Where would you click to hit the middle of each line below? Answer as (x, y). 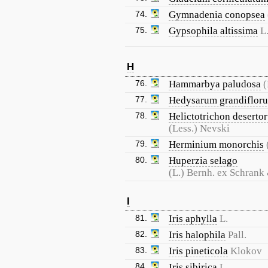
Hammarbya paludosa (215, 84)
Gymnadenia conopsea (217, 15)
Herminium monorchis (216, 144)
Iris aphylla (193, 219)
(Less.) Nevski (199, 128)
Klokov (246, 251)
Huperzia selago (203, 161)
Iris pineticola (198, 251)
